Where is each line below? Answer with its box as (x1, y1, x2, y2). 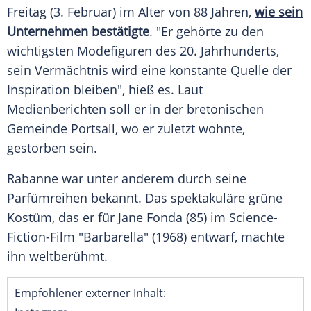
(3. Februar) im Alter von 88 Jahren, (47, 3, 255, 21)
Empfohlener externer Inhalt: (15, 285, 166, 301)
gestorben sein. (7, 140, 97, 157)
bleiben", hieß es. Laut (70, 81, 203, 99)
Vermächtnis (35, 62, 108, 79)
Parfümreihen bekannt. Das (7, 190, 171, 207)
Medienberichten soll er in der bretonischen (7, 101, 264, 118)
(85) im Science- (183, 209, 278, 226)
